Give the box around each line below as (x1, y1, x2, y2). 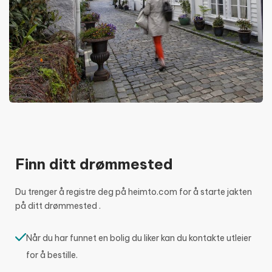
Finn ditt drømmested (15, 154, 173, 173)
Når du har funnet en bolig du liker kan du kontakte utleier (26, 232, 252, 243)
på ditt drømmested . (15, 200, 101, 211)
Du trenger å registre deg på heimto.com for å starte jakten (15, 186, 252, 197)
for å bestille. (26, 249, 78, 260)
